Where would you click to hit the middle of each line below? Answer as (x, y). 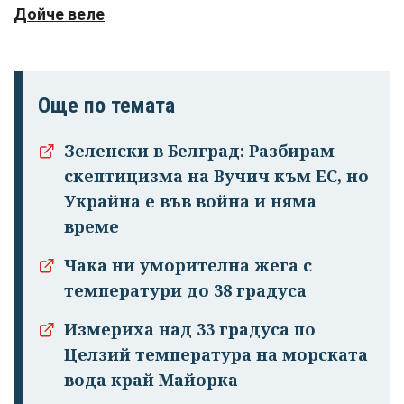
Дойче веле (59, 14)
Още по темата (106, 106)
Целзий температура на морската (216, 355)
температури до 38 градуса (185, 291)
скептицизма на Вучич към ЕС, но (216, 176)
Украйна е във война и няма (190, 202)
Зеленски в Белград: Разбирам (199, 151)
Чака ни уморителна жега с (188, 266)
